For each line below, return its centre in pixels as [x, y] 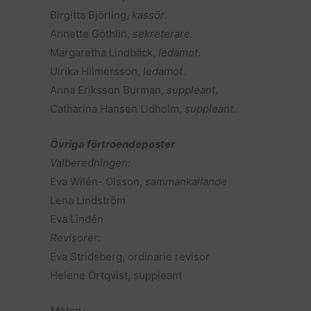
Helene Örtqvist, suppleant [116, 275]
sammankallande [186, 182]
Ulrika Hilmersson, [96, 71]
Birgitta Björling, [91, 15]
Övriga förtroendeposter [112, 144]
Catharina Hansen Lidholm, [117, 109]
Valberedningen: [90, 163]
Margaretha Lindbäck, [104, 52]
